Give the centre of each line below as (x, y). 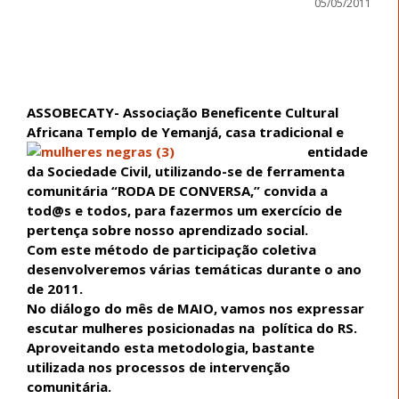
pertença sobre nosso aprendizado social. (169, 229)
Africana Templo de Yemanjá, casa (143, 131)
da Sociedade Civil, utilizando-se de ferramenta (186, 171)
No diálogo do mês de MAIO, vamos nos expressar (195, 308)
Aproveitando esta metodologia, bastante (171, 347)
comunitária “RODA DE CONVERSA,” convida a (177, 190)
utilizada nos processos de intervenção (159, 366)
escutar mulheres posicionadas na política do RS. (194, 327)
